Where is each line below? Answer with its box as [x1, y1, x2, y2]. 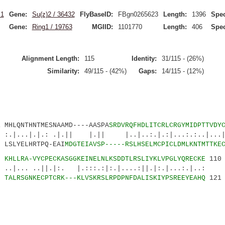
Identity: [131, 55, 157, 62]
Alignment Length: [21, 55, 79, 62]
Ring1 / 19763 [32, 23, 72, 31]
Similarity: [47, 67, 79, 75]
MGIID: [91, 23, 113, 31]
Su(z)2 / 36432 [32, 11, 75, 18]
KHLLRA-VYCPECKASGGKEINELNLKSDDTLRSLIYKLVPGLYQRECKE [4, 155, 205, 163]
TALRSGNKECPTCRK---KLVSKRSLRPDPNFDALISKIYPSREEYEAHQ [4, 174, 205, 182]
